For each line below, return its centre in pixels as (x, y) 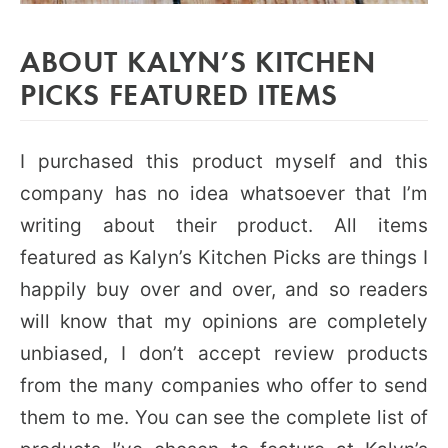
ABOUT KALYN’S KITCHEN (198, 60)
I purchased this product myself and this (224, 161)
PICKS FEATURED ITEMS (179, 93)
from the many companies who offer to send (224, 385)
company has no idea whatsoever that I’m (224, 193)
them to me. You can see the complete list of (224, 417)
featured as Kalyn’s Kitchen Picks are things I (224, 257)
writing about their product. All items (224, 225)
